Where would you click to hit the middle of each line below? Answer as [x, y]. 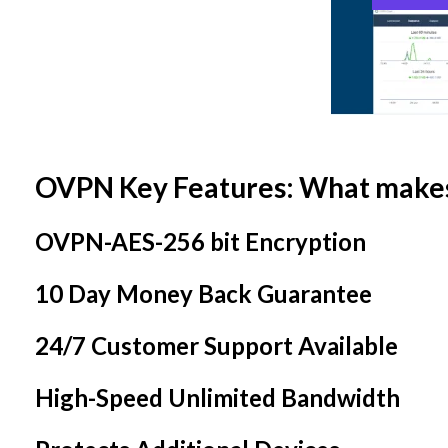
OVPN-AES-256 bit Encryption [200, 242]
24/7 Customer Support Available [216, 346]
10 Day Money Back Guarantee [203, 294]
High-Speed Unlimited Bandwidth [217, 398]
